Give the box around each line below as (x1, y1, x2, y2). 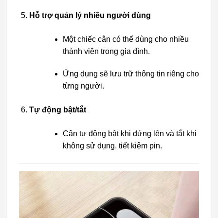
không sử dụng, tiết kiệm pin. (62, 141, 162, 150)
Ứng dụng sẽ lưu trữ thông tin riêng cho (62, 69, 199, 78)
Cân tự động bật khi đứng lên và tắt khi (62, 129, 197, 138)
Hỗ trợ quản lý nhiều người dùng (29, 11, 151, 19)
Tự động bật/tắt (29, 105, 86, 114)
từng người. (62, 81, 104, 90)
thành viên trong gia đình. (62, 47, 150, 55)
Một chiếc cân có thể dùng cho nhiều (62, 35, 189, 43)
